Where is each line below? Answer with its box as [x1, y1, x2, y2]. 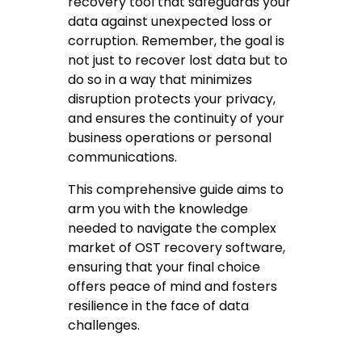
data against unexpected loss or [68, 12, 273, 32]
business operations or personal [68, 128, 272, 148]
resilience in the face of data [68, 297, 250, 316]
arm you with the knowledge [68, 200, 249, 219]
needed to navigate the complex [68, 219, 277, 238]
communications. [68, 148, 178, 167]
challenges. [68, 316, 141, 335]
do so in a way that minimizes [68, 70, 253, 90]
